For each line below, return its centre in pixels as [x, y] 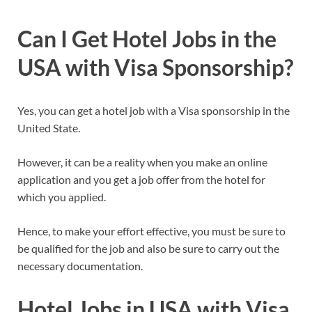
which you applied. [62, 196]
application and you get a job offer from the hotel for [141, 179]
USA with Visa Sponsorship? [155, 67]
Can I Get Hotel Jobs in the [147, 38]
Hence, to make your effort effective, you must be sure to [151, 231]
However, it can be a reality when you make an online [142, 162]
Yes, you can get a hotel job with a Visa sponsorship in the [154, 110]
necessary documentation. [80, 265]
